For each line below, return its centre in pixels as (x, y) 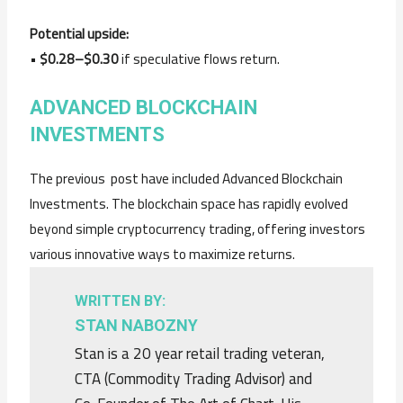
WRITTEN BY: (121, 301)
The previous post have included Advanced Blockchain (187, 179)
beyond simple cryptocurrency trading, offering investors (198, 229)
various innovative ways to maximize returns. (163, 255)
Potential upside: (80, 34)
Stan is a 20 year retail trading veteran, (200, 354)
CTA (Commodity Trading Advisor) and (194, 379)
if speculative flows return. (200, 59)
